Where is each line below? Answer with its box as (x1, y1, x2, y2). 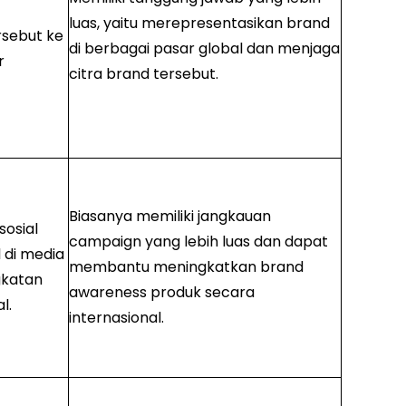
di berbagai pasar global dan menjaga (68, 38, 340, 60)
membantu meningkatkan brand (68, 256, 304, 278)
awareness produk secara (68, 282, 255, 304)
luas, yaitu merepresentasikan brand (68, 13, 330, 34)
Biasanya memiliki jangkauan (68, 206, 271, 227)
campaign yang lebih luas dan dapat (68, 231, 328, 253)
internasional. (68, 307, 164, 329)
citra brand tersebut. (68, 63, 218, 85)
